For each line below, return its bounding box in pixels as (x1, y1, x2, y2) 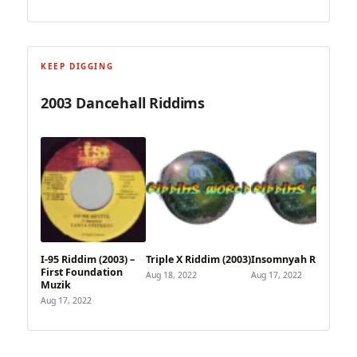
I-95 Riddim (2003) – (41, 253, 135, 267)
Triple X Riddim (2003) (146, 253, 251, 267)
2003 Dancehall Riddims (41, 92, 206, 112)
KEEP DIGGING (41, 60, 114, 72)
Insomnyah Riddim (251, 253, 344, 267)
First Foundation (41, 265, 123, 280)
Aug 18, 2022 (146, 269, 197, 281)
